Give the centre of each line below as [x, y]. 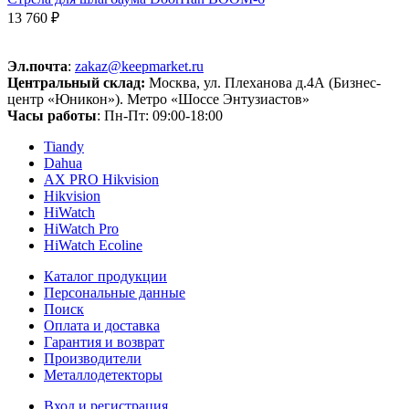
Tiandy [64, 147]
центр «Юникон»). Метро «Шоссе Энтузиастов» [158, 100]
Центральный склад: [76, 83]
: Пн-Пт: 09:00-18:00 [160, 116]
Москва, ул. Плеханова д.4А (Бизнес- [265, 83]
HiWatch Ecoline [93, 246]
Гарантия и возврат [104, 342]
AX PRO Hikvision [101, 180]
